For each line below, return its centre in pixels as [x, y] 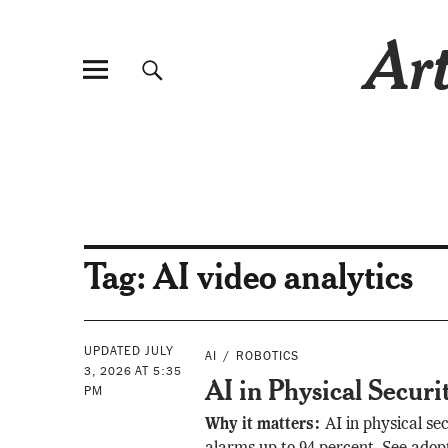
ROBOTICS [268, 356]
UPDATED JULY [129, 351]
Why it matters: [265, 425]
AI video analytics [283, 275]
